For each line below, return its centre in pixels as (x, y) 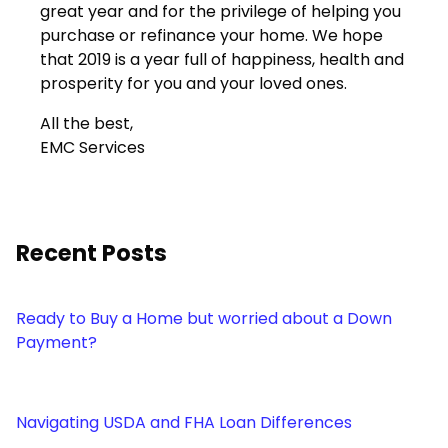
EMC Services (92, 148)
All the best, (86, 124)
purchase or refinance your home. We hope (211, 36)
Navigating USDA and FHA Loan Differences (184, 423)
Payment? (56, 343)
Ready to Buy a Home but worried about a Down (204, 319)
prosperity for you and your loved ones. (193, 84)
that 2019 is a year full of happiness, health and (222, 60)
